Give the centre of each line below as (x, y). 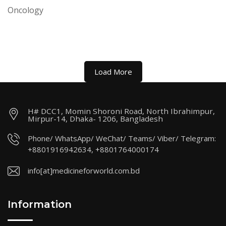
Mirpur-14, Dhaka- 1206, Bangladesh (95, 119)
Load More (113, 72)
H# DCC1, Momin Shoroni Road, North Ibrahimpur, (121, 111)
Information (40, 204)
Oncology (25, 10)
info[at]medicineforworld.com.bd (84, 171)
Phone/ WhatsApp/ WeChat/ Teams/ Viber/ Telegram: (122, 138)
